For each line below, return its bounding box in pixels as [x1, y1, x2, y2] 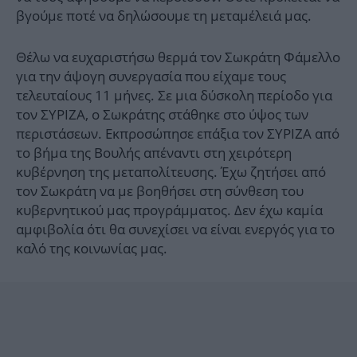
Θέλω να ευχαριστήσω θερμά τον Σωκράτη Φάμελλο [16, 48, 340, 67]
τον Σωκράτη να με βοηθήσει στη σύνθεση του [16, 182, 304, 201]
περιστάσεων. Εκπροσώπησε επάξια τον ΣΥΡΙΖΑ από [16, 124, 339, 143]
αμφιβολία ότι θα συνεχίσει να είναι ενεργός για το [16, 220, 335, 239]
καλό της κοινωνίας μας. [16, 239, 167, 258]
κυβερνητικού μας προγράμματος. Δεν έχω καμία [16, 201, 323, 220]
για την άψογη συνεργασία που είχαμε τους [16, 67, 286, 86]
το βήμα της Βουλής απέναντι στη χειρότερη [16, 143, 292, 163]
